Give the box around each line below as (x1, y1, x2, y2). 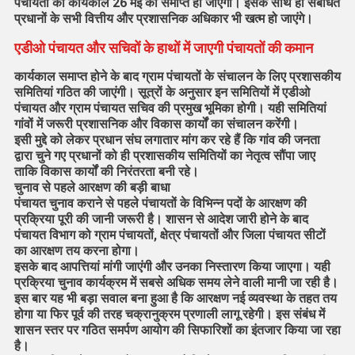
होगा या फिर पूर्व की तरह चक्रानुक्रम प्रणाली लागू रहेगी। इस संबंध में (13, 307, 325, 323)
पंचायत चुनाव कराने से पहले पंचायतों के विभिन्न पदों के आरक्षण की (13, 196, 307, 212)
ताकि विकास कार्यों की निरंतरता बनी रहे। (13, 164, 199, 180)
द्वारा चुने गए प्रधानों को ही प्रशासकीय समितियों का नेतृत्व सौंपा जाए (13, 148, 315, 164)
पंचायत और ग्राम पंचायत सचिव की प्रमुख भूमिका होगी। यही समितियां (13, 101, 326, 116)
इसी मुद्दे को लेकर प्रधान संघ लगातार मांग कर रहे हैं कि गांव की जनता (13, 132, 320, 148)
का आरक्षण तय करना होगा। (13, 243, 139, 259)
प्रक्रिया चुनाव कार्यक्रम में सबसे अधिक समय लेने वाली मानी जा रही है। (13, 275, 338, 291)
